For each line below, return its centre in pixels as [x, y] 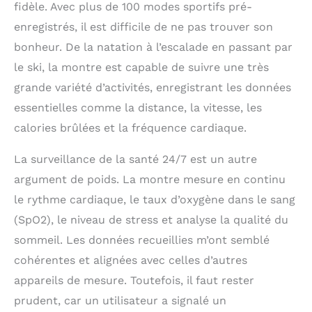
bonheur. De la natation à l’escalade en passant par [153, 47]
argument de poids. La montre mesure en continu [150, 179]
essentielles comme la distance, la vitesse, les [138, 107]
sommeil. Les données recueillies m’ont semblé [142, 240]
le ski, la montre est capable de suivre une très [141, 67]
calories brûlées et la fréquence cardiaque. [130, 127]
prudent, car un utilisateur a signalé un [120, 300]
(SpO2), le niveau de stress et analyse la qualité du [151, 219]
